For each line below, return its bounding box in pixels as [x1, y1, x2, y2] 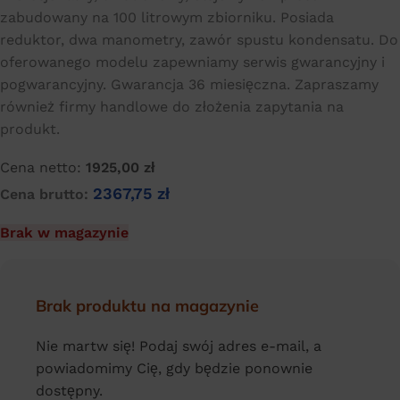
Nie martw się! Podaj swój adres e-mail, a [36, 337, 321, 355]
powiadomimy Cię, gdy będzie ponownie [36, 360, 312, 378]
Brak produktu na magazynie [36, 296, 259, 317]
